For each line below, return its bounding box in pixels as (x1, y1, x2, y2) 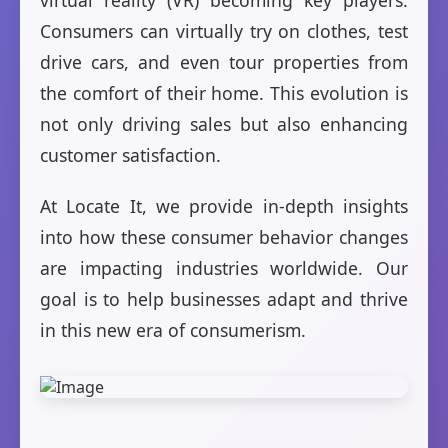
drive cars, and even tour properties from (40, 50, 408, 75)
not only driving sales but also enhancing (40, 112, 408, 137)
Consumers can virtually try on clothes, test (40, 19, 408, 44)
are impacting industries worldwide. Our (40, 256, 408, 281)
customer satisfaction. (40, 143, 221, 168)
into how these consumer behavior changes (40, 225, 408, 250)
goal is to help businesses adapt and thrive (40, 287, 408, 312)
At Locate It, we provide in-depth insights (40, 194, 408, 219)
